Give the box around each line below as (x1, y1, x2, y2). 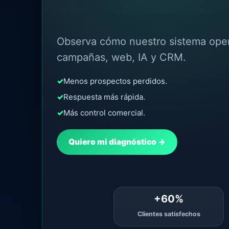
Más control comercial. (63, 107, 145, 118)
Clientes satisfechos (137, 210, 200, 218)
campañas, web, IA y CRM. (57, 51, 186, 63)
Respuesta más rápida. (63, 91, 145, 102)
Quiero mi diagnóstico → (68, 137, 166, 147)
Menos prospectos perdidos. (63, 76, 167, 86)
